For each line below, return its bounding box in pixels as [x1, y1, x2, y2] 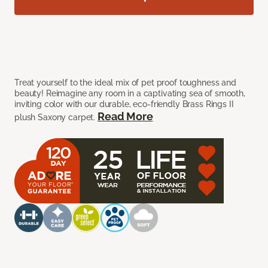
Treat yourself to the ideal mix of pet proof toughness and [14, 78, 236, 88]
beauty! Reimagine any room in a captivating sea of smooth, [14, 89, 245, 99]
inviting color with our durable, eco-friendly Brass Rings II [14, 99, 234, 109]
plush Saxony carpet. [14, 112, 98, 123]
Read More [98, 110, 153, 123]
